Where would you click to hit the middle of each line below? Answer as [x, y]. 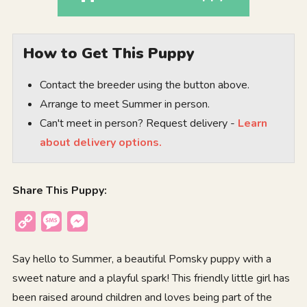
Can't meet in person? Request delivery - [138, 123]
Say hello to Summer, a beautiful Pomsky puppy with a [142, 259]
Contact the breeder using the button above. [144, 85]
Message [85, 221]
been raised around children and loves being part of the [142, 297]
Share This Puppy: [59, 190]
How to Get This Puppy [109, 53]
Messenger [117, 221]
